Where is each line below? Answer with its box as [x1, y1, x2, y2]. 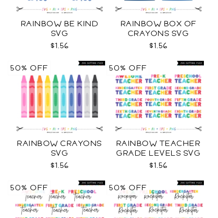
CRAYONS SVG [127, 28, 189, 39]
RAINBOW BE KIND [20, 18, 99, 30]
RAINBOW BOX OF [120, 18, 197, 30]
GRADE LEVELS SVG [116, 147, 200, 159]
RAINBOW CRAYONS [17, 138, 102, 149]
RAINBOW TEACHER [116, 138, 201, 149]
